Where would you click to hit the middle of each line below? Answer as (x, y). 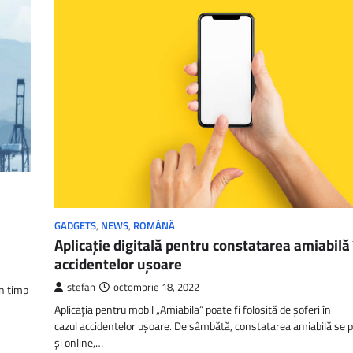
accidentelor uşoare (118, 264)
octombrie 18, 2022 (156, 288)
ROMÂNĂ (154, 226)
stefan (81, 288)
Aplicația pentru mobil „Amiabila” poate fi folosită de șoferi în (193, 310)
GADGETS (75, 226)
